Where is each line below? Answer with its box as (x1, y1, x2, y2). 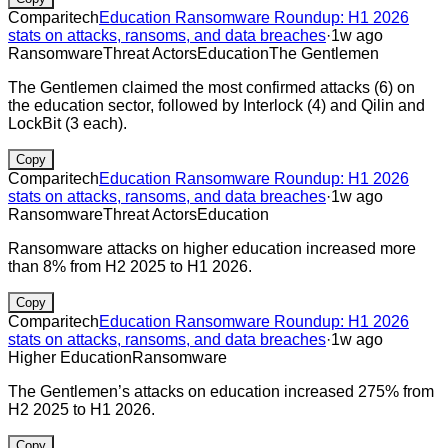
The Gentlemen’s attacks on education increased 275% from (8, 382, 434, 400)
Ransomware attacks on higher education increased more (8, 239, 416, 257)
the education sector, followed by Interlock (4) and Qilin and (8, 96, 425, 114)
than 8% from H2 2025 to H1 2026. (8, 257, 252, 275)
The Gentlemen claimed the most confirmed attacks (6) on (8, 78, 415, 96)
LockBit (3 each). (8, 114, 127, 132)
